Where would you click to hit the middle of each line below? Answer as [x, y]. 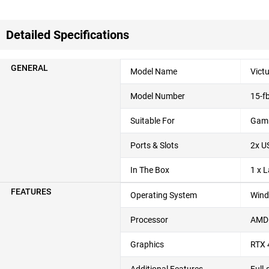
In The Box [150, 170]
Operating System [164, 195]
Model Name [154, 71]
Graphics [147, 244]
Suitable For [153, 121]
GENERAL [29, 68]
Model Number [158, 96]
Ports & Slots [154, 145]
